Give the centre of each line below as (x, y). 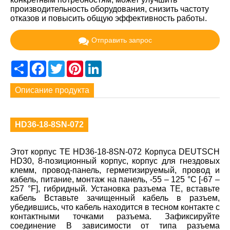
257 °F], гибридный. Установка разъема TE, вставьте (115, 189)
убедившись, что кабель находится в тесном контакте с (115, 207)
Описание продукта (52, 90)
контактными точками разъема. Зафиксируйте (115, 217)
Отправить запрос (121, 40)
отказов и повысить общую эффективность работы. (109, 18)
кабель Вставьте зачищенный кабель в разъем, (115, 198)
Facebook (64, 64)
